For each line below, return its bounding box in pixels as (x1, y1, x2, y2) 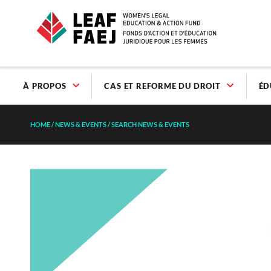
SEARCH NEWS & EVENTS (111, 120, 189, 129)
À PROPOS (23, 81, 67, 91)
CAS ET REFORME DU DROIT (104, 81, 221, 91)
